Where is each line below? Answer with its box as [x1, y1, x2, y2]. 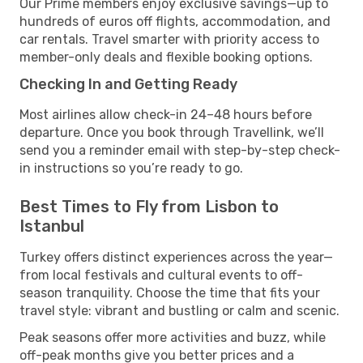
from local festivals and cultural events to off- [19, 267, 303, 283]
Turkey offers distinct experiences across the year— [19, 249, 333, 265]
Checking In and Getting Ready [19, 75, 237, 93]
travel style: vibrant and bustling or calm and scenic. [19, 302, 340, 318]
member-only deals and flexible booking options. [19, 49, 313, 65]
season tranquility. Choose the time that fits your [19, 284, 320, 301]
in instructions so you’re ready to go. [19, 160, 243, 176]
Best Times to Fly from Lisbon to [19, 196, 279, 216]
